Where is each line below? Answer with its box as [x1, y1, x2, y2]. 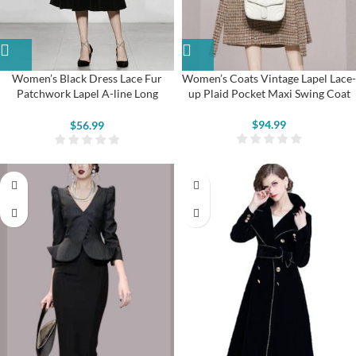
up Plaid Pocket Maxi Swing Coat [188, 87, 350, 101]
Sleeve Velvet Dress [39, 102, 135, 116]
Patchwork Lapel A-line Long [16, 87, 158, 101]
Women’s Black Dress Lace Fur [12, 72, 162, 86]
